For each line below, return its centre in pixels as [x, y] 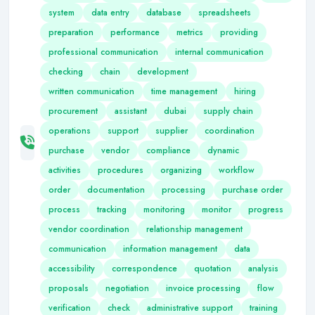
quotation [213, 269]
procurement [73, 111]
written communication [91, 91]
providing [239, 32]
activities [65, 170]
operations [70, 131]
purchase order [252, 190]
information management [170, 249]
